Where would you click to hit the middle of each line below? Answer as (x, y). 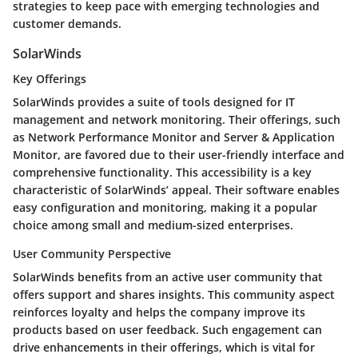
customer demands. (67, 23)
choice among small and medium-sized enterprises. (153, 225)
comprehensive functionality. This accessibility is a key (162, 172)
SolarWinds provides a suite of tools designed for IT (154, 101)
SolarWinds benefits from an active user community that (168, 276)
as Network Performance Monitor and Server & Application (174, 137)
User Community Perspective (92, 253)
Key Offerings (50, 78)
